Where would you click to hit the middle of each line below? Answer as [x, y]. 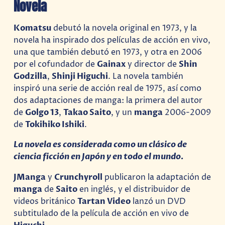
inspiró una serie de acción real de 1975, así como [108, 88]
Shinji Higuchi [80, 76]
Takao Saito [87, 113]
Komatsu [33, 28]
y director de [152, 64]
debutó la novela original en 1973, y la [124, 28]
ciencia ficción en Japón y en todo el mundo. [99, 157]
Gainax [111, 64]
